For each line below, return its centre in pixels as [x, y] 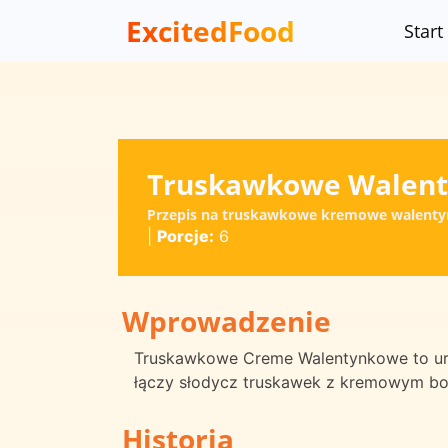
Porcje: [185, 235]
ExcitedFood [210, 30]
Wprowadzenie [226, 321]
